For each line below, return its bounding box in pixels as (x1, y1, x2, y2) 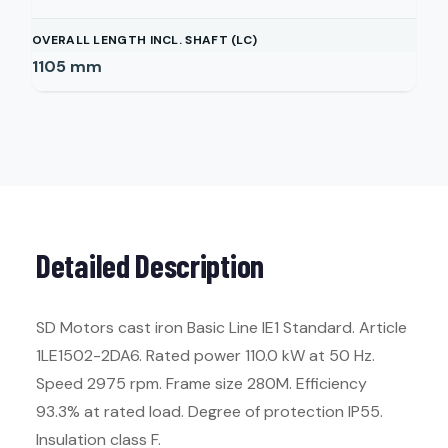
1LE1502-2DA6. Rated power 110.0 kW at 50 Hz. (36, 345, 375, 366)
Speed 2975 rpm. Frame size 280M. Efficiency (36, 373, 367, 394)
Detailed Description (36, 246, 264, 284)
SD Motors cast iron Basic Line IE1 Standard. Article (36, 317, 407, 338)
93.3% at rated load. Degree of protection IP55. (36, 401, 383, 422)
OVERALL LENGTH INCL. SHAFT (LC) (32, 32, 258, 48)
